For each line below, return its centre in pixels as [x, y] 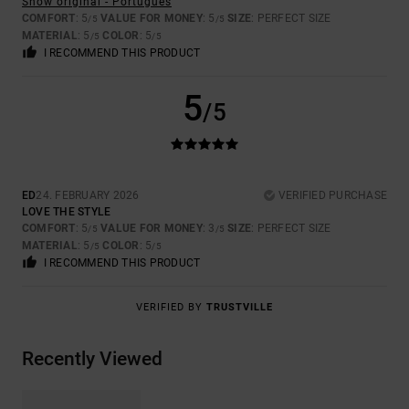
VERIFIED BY [171, 308]
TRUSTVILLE [240, 308]
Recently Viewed [92, 359]
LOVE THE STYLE [67, 212]
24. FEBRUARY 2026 [88, 196]
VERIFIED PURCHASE [332, 196]
